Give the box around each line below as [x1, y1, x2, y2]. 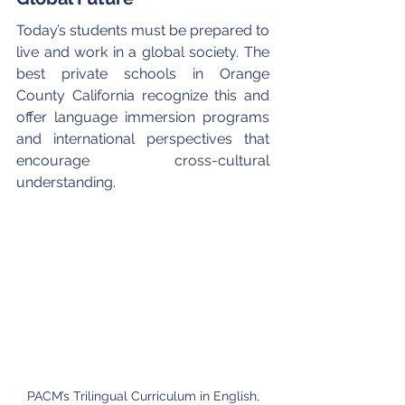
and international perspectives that [16, 129, 273, 147]
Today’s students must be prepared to [16, 21, 273, 39]
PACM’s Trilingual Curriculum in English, [26, 388, 263, 403]
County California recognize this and [16, 86, 273, 104]
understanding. [16, 173, 116, 191]
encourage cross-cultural [16, 151, 273, 169]
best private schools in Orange [16, 64, 273, 82]
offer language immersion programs [16, 108, 273, 126]
